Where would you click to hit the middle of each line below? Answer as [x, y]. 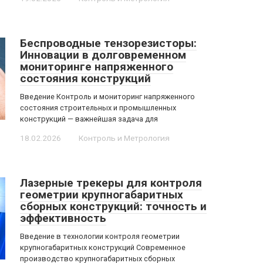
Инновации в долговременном [103, 55]
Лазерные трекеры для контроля [111, 183]
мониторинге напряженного [97, 67]
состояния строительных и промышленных [98, 108]
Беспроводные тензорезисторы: [108, 43]
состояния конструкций [85, 78]
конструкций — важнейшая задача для [89, 119]
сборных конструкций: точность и [113, 206]
